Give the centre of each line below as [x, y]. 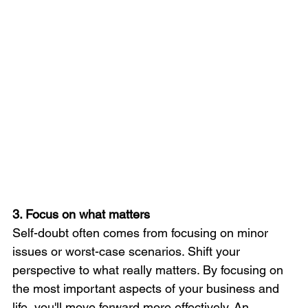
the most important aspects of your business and [147, 288]
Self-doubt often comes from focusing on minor [142, 232]
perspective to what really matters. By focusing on [150, 269]
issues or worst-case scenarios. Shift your [128, 251]
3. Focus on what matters [81, 214]
